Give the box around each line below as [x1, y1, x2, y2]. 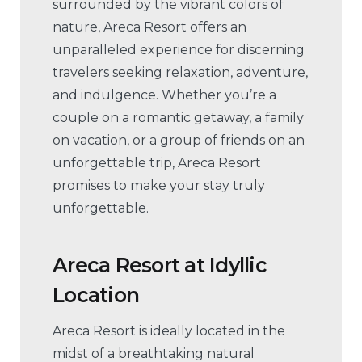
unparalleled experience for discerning [53, 42, 305, 58]
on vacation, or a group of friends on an [53, 133, 305, 149]
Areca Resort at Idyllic [53, 252, 267, 277]
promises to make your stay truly [53, 178, 265, 194]
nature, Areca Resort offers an [53, 19, 246, 36]
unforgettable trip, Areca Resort [53, 155, 261, 171]
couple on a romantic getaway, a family [53, 110, 304, 126]
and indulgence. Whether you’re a [53, 87, 276, 103]
